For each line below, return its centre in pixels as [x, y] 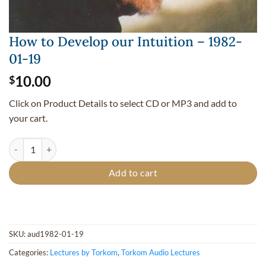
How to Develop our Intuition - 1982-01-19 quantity [104, 144]
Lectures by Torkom [84, 252]
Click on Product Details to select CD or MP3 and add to [123, 103]
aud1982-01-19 [56, 234]
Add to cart [133, 172]
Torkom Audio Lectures [161, 252]
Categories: [29, 252]
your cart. [28, 118]
